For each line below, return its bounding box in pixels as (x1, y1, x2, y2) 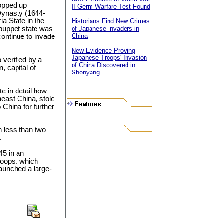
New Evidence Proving (72, 47, 135, 54)
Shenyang (72, 69, 100, 76)
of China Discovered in (72, 61, 135, 69)
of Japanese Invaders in (72, 25, 139, 32)
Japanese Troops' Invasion (72, 54, 147, 61)
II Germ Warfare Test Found (72, 3, 150, 10)
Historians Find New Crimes (72, 18, 150, 25)
